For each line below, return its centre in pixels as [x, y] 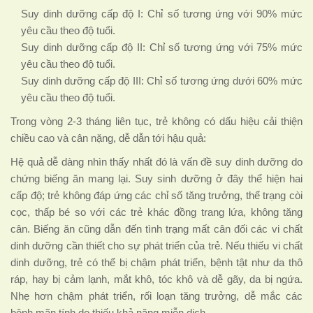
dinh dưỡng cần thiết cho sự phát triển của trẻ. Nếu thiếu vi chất [156, 246]
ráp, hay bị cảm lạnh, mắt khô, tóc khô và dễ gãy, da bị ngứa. [156, 279]
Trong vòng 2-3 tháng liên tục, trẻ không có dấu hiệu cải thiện [156, 121]
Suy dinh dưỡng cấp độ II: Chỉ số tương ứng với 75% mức [162, 47]
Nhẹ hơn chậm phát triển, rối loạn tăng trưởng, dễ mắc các [156, 296]
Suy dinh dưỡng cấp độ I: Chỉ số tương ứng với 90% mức [162, 14]
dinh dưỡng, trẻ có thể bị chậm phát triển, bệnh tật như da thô [156, 262]
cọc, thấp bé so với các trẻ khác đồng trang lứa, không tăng [156, 212]
